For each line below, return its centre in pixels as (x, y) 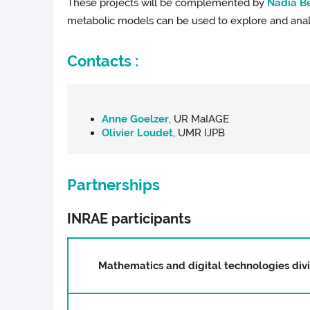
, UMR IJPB (199, 133)
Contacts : (103, 61)
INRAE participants (129, 219)
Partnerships (114, 185)
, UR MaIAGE (199, 119)
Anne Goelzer (136, 119)
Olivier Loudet (138, 133)
